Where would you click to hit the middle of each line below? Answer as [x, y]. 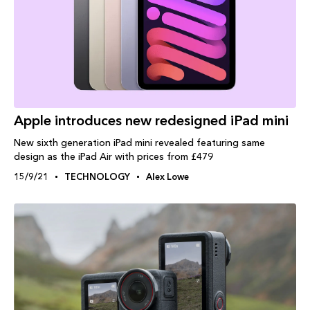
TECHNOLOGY [97, 177]
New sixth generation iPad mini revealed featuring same [139, 143]
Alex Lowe [167, 177]
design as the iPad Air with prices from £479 [113, 157]
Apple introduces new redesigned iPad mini [151, 121]
